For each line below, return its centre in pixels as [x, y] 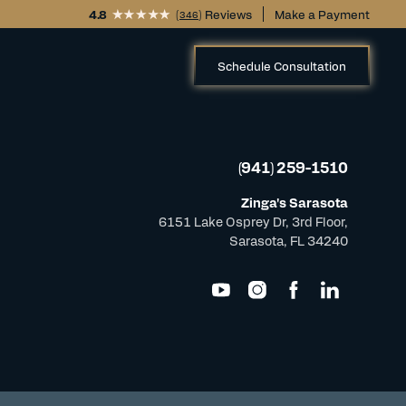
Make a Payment [322, 14]
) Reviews [225, 14]
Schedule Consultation [282, 65]
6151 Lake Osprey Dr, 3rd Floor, [253, 221]
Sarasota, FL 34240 [289, 240]
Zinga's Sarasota [295, 202]
